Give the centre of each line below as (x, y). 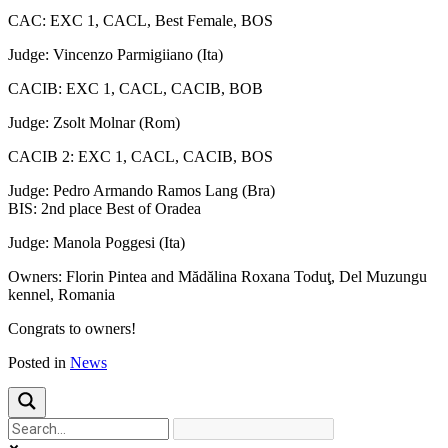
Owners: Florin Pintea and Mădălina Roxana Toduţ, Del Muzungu (217, 276)
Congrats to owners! (72, 328)
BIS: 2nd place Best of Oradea (104, 208)
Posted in (39, 362)
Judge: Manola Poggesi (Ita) (96, 242)
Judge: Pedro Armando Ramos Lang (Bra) (141, 190)
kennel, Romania (61, 294)
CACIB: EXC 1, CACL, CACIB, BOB (135, 88)
